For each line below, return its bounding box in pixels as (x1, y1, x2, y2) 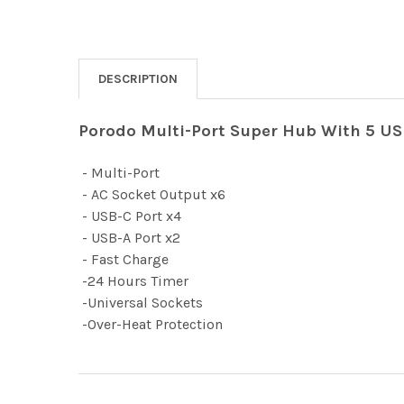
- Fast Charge (78, 250, 169, 268)
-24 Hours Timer (78, 271, 188, 289)
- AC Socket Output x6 (78, 185, 225, 203)
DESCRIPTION (97, 70, 178, 87)
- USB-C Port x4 (78, 207, 181, 225)
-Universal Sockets (78, 293, 203, 311)
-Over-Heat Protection (78, 315, 223, 333)
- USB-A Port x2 (78, 228, 180, 246)
